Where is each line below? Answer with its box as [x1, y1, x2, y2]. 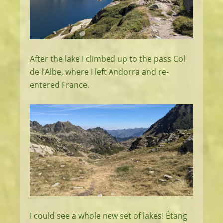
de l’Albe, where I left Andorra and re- [30, 66, 169, 78]
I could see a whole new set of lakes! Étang [30, 210, 187, 221]
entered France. [30, 79, 89, 91]
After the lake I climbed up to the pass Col [30, 53, 185, 65]
